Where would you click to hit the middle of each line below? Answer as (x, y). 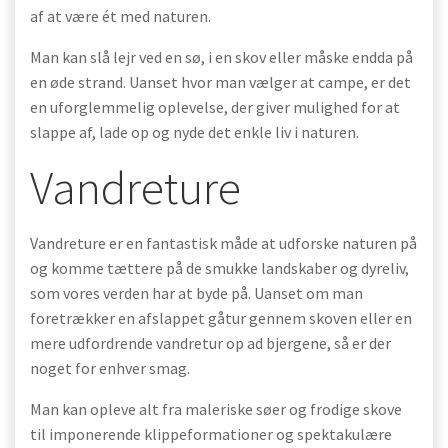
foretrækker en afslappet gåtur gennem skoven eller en (221, 318)
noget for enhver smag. (110, 368)
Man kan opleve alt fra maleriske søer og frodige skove (216, 409)
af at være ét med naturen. (120, 16)
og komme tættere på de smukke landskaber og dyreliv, (219, 268)
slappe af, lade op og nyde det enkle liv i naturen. (194, 132)
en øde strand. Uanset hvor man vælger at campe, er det (220, 82)
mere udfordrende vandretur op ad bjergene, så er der (210, 343)
